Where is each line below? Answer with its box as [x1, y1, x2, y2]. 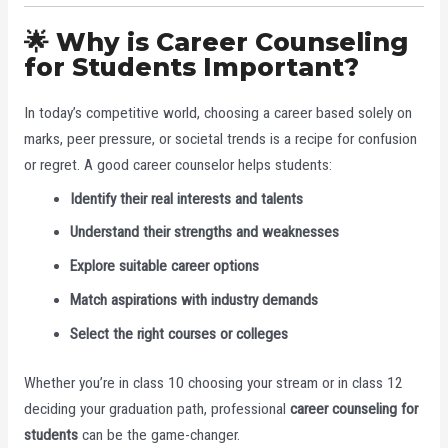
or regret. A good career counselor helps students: [23, 155, 332, 174]
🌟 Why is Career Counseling [23, 26, 408, 57]
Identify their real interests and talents [70, 189, 304, 208]
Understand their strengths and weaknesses [70, 223, 340, 242]
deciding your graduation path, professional [23, 399, 290, 418]
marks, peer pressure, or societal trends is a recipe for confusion [23, 129, 417, 148]
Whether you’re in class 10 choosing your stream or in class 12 [23, 373, 403, 392]
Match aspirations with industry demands [70, 290, 319, 309]
